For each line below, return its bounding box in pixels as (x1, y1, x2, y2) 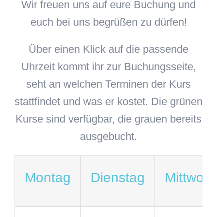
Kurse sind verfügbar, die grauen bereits (15, 112, 201, 125)
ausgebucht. (80, 130, 137, 142)
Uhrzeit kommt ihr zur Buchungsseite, (21, 60, 196, 73)
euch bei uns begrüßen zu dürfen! (30, 15, 187, 28)
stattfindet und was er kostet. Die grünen (15, 95, 202, 108)
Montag (25, 170, 71, 186)
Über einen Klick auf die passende (29, 43, 188, 55)
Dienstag (91, 170, 145, 186)
